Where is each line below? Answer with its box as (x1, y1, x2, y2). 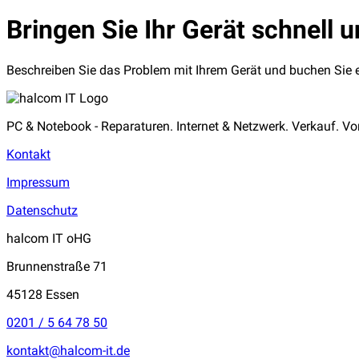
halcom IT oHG (6, 230, 91, 246)
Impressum (6, 174, 70, 190)
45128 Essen (6, 286, 79, 302)
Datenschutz (6, 202, 78, 218)
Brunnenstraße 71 (6, 258, 107, 274)
